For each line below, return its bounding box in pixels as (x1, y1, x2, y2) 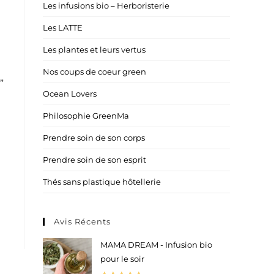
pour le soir (100, 254, 144, 264)
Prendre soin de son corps (43, 133, 145, 143)
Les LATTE (43, 23, 83, 32)
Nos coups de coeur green (43, 67, 146, 76)
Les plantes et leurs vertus (43, 45, 146, 54)
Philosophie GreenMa (43, 111, 129, 120)
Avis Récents (54, 217, 111, 226)
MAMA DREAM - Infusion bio (100, 240, 212, 250)
